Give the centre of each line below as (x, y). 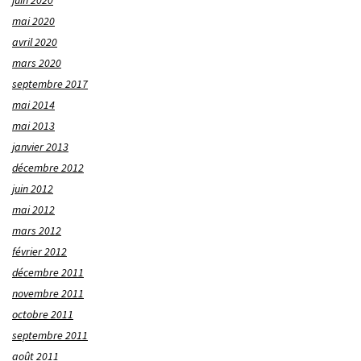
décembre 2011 (48, 272)
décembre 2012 (48, 167)
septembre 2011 (50, 335)
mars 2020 (37, 62)
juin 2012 (33, 188)
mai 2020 (33, 21)
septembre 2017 (50, 83)
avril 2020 (35, 41)
